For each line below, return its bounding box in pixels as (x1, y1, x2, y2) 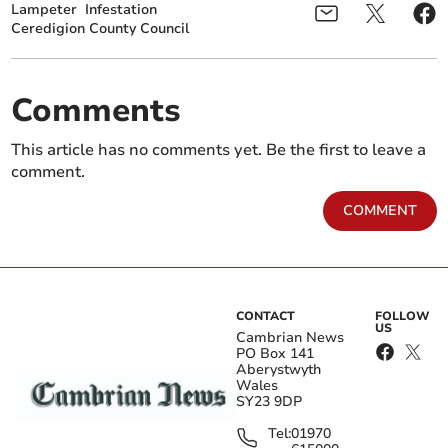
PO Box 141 (236, 344, 314, 364)
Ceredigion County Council (11, 19, 190, 39)
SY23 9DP (236, 392, 302, 412)
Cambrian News (236, 328, 344, 348)
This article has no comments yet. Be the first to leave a (11, 139, 427, 162)
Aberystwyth (236, 360, 321, 380)
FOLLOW (375, 308, 431, 325)
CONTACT (236, 308, 295, 325)
